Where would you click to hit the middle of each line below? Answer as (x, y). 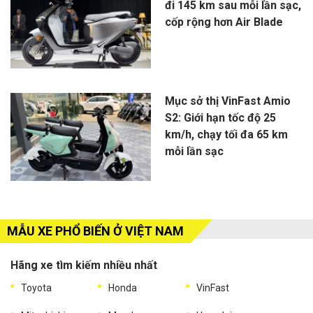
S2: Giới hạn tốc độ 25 (220, 118)
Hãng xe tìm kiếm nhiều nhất (84, 265)
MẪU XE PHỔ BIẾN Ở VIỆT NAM (95, 231)
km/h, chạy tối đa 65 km (226, 135)
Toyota (36, 288)
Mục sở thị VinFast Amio (227, 101)
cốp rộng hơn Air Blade (224, 22)
